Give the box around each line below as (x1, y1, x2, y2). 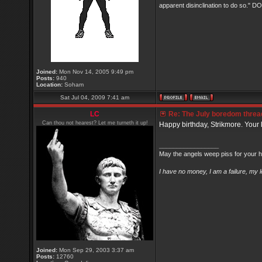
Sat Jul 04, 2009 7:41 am (60, 94, 129, 101)
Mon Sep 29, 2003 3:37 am (57, 247, 134, 253)
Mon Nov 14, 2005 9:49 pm (57, 68, 133, 75)
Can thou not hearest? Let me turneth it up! (42, 120, 148, 126)
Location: (36, 81, 63, 88)
